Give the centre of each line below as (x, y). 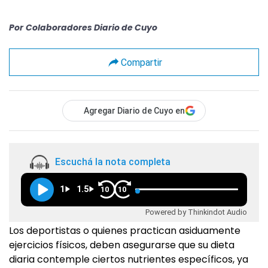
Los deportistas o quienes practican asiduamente (125, 231)
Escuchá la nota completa (113, 162)
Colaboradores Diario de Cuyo (92, 28)
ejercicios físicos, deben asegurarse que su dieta (122, 245)
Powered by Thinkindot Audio (196, 212)
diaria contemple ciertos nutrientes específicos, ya (129, 259)
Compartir (141, 62)
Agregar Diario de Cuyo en (134, 111)
